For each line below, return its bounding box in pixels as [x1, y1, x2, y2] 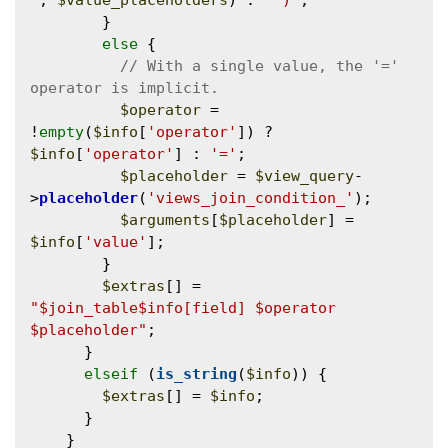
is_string [156, 365, 237, 384]
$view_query [255, 167, 354, 186]
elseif [84, 365, 138, 384]
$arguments [120, 211, 210, 230]
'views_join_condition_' [147, 189, 354, 208]
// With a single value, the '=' [120, 57, 399, 76]
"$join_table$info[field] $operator [30, 299, 336, 318]
